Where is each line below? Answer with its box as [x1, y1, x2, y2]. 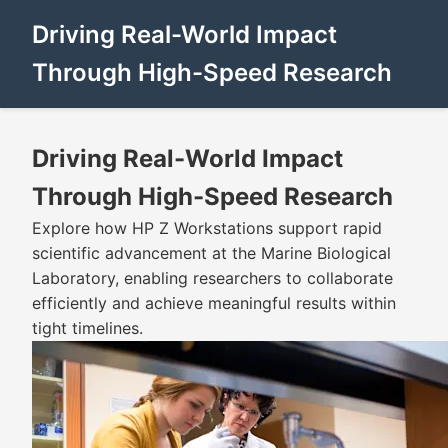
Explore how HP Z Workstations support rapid [32, 218, 382, 238]
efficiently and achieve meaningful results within [32, 293, 396, 313]
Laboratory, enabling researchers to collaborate [32, 268, 393, 288]
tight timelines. [32, 318, 143, 338]
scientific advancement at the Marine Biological [32, 243, 391, 263]
